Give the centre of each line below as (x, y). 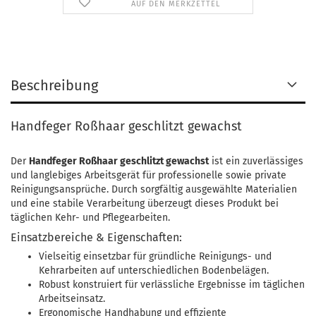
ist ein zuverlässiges (256, 161)
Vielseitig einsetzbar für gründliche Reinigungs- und (155, 256)
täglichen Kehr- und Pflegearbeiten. (90, 218)
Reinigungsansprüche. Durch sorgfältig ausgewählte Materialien (154, 189)
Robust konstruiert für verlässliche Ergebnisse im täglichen (172, 285)
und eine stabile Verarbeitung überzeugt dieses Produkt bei (145, 203)
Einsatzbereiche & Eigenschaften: (96, 237)
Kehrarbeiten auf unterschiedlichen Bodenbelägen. (154, 271)
